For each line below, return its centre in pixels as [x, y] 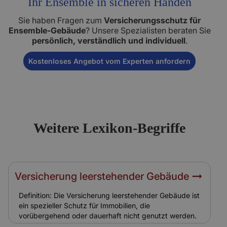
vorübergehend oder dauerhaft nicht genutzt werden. [108, 216]
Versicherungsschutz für [152, 20]
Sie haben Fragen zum [61, 20]
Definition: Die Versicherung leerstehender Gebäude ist [109, 195]
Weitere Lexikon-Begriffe [109, 128]
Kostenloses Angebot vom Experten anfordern [109, 61]
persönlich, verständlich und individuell [108, 41]
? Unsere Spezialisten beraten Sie [148, 30]
